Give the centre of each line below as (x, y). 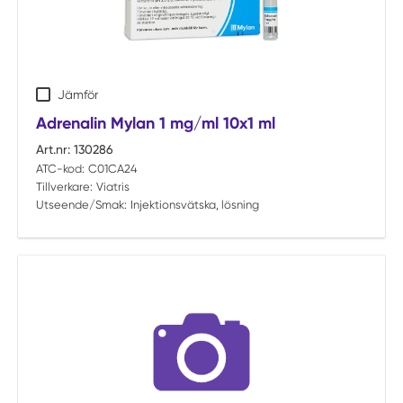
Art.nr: (53, 149)
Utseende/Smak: (81, 205)
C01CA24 (112, 169)
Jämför (78, 94)
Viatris (112, 187)
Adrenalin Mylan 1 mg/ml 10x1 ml (156, 123)
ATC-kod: (60, 169)
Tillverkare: (64, 187)
